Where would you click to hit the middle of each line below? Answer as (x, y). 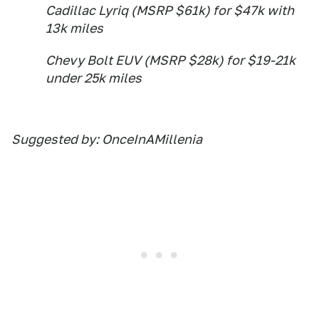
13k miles (74, 28)
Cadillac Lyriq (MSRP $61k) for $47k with (170, 11)
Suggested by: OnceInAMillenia (107, 140)
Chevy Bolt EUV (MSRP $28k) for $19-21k (171, 61)
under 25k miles (94, 78)
